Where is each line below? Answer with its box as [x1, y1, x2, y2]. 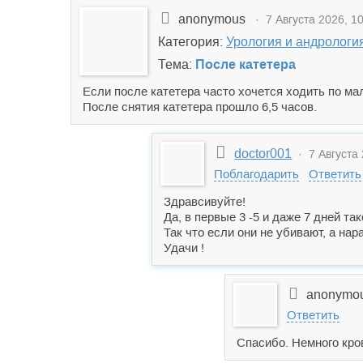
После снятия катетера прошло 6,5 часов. [83, 100, 317, 113]
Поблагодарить [214, 167, 299, 181]
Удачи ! [164, 241, 204, 254]
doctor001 [234, 147, 293, 160]
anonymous [178, 12, 249, 26]
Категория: [158, 35, 226, 49]
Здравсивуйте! [164, 194, 246, 208]
